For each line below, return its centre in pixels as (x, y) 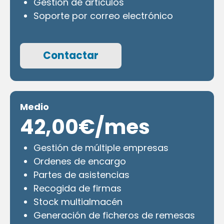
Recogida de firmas (77, 188)
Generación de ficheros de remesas (114, 215)
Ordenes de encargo (80, 161)
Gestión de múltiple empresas (101, 147)
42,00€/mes (85, 126)
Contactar (71, 55)
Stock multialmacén (78, 201)
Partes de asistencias (81, 174)
